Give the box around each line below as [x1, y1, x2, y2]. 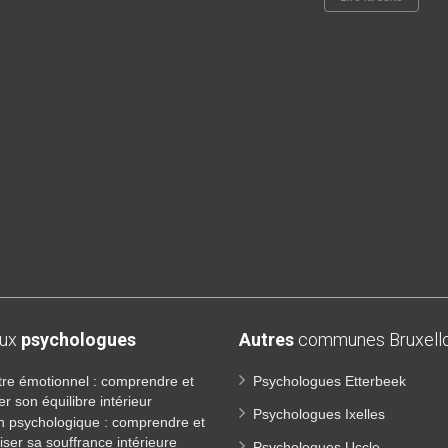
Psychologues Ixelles [253, 406, 385, 422]
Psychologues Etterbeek [253, 373, 406, 389]
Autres [239, 329, 294, 350]
